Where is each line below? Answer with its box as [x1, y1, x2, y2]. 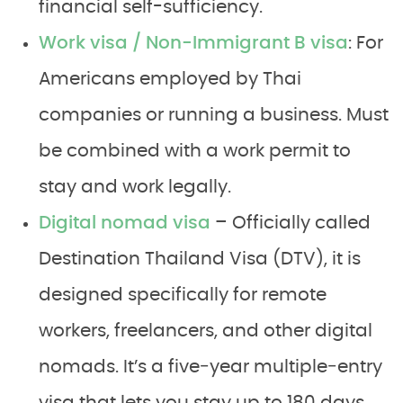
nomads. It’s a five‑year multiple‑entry [39, 358, 382, 377]
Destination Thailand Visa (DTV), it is [39, 250, 361, 269]
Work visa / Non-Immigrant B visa [39, 34, 348, 53]
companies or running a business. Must [39, 106, 389, 125]
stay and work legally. [39, 178, 231, 197]
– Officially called [210, 214, 371, 233]
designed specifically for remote [39, 286, 327, 305]
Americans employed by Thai [39, 70, 301, 89]
